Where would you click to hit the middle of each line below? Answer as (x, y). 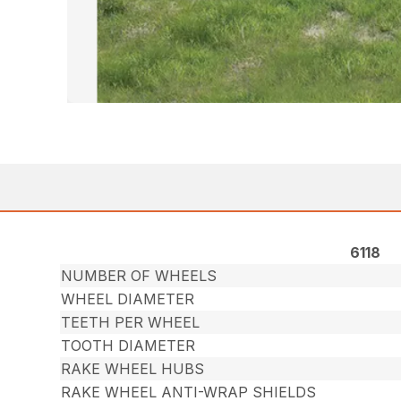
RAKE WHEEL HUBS (133, 369)
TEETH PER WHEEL (131, 323)
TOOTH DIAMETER (128, 346)
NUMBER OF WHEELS (139, 276)
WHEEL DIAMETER (128, 299)
